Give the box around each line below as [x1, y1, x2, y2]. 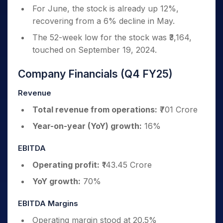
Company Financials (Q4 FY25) [18, 68, 173, 80]
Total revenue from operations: [32, 105, 157, 114]
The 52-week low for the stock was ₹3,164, [32, 32, 192, 42]
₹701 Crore [157, 105, 198, 114]
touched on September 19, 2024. [32, 45, 157, 55]
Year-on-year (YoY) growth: [32, 121, 142, 131]
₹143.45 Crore [100, 160, 152, 170]
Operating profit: [32, 160, 100, 170]
